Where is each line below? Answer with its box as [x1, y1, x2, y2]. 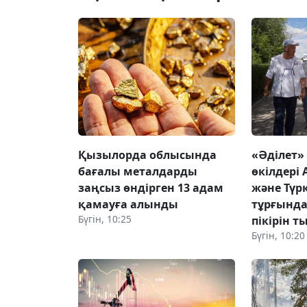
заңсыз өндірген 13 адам [78, 180, 223, 195]
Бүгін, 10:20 [251, 228, 306, 242]
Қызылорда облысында [78, 147, 217, 162]
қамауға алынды [78, 196, 178, 212]
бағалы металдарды [78, 163, 197, 179]
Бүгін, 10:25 [78, 212, 132, 225]
